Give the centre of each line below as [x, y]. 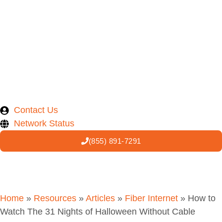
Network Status [44, 124]
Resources [55, 198]
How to [202, 198]
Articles [100, 198]
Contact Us [36, 110]
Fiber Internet [151, 198]
